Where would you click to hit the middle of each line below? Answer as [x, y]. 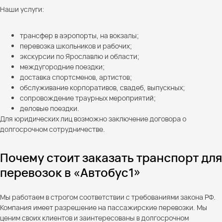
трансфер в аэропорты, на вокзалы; [79, 35]
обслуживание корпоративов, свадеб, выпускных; [102, 87]
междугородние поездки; [62, 66]
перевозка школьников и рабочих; [76, 46]
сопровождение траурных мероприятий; [88, 98]
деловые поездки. [50, 108]
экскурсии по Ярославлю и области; [80, 56]
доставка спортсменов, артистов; [76, 77]
